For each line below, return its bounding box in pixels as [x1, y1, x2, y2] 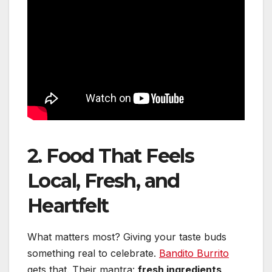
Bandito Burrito [159, 247, 229, 260]
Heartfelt [27, 194, 109, 218]
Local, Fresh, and [27, 169, 180, 193]
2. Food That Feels [27, 144, 194, 168]
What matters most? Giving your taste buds [27, 231, 226, 243]
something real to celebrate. [27, 247, 159, 260]
